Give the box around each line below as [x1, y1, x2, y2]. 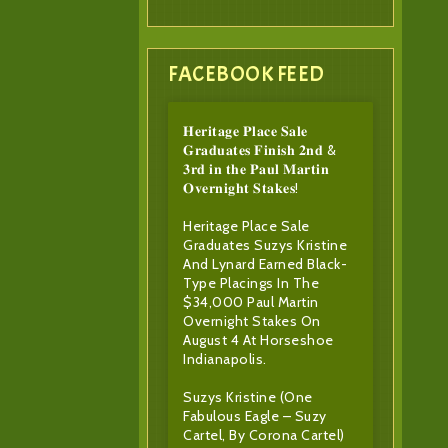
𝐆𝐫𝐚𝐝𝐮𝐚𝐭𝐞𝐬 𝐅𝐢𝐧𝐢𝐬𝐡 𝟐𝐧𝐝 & [183, 141, 337, 160]
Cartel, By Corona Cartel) [183, 426, 345, 445]
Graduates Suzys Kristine [183, 236, 348, 255]
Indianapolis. [183, 350, 267, 369]
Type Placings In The [183, 274, 320, 293]
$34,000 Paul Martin [183, 293, 319, 312]
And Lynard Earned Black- [183, 255, 348, 274]
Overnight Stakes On [183, 312, 321, 331]
